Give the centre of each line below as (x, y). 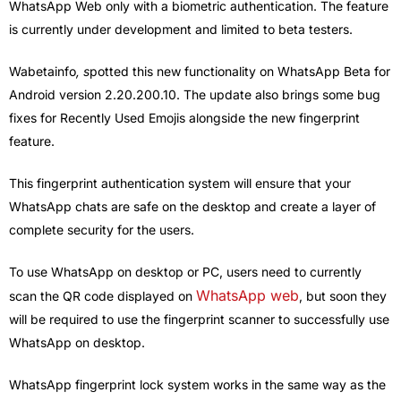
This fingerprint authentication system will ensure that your (180, 183)
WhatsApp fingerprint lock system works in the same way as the (197, 384)
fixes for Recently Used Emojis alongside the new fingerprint (184, 117)
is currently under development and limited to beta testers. (181, 29)
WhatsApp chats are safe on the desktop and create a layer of (192, 206)
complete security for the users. (102, 229)
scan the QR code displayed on (102, 295)
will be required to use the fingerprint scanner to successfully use (199, 319)
